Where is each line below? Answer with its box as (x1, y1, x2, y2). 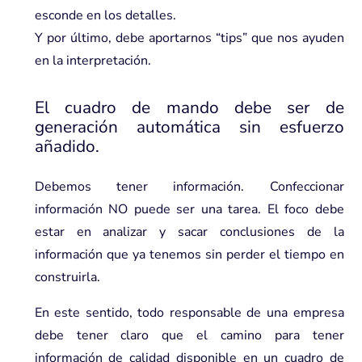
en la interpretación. (34, 51, 151, 69)
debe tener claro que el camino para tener (34, 326, 344, 344)
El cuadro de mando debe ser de (34, 95, 344, 119)
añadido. (34, 134, 99, 158)
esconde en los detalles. (34, 6, 176, 24)
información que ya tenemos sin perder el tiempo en (34, 245, 344, 263)
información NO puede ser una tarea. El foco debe (34, 200, 344, 218)
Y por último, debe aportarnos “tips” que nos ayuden (34, 28, 344, 47)
